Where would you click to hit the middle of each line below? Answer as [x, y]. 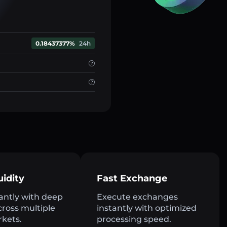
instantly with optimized [147, 208]
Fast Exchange [132, 179]
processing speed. [134, 219]
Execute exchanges [137, 197]
